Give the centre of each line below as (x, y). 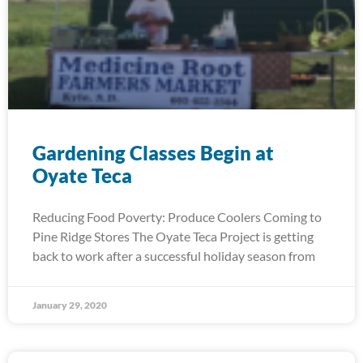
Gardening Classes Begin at (153, 153)
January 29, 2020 (70, 305)
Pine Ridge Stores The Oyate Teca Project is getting (173, 236)
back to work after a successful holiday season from (174, 256)
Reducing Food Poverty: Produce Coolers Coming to (177, 217)
